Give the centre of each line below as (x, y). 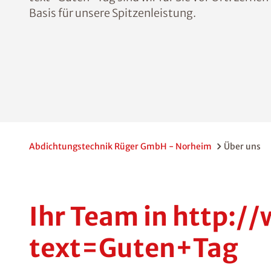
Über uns (242, 146)
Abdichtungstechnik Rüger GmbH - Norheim (120, 146)
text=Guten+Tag (134, 248)
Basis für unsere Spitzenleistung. (113, 13)
